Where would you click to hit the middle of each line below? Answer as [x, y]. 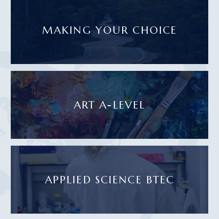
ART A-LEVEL [109, 105]
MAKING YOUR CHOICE [109, 30]
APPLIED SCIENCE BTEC [109, 180]
